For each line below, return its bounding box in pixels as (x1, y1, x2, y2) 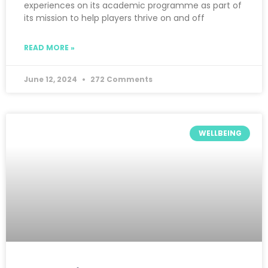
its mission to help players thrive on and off (24, 11, 205, 24)
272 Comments (89, 74, 153, 84)
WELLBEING (198, 127, 242, 138)
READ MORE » (24, 42, 75, 53)
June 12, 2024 (24, 74, 79, 84)
